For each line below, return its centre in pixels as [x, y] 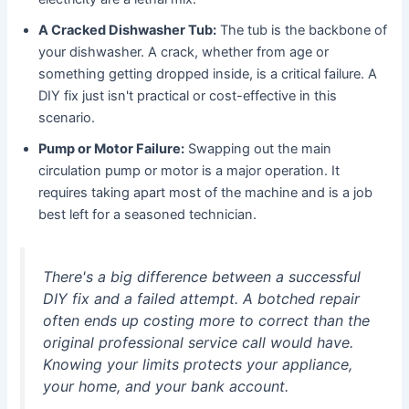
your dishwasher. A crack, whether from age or [184, 52]
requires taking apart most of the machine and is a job [206, 193]
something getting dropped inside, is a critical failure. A [208, 74]
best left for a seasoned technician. [148, 215]
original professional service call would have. [199, 343]
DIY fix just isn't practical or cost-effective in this [188, 96]
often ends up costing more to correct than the [207, 321]
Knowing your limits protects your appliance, [198, 365]
